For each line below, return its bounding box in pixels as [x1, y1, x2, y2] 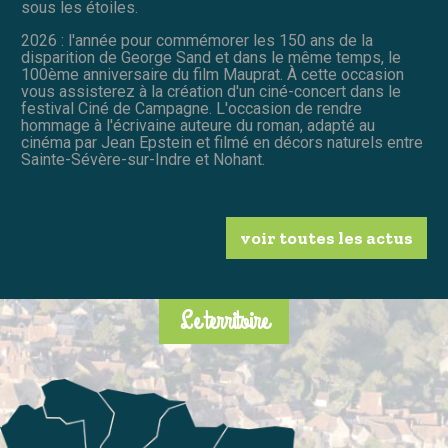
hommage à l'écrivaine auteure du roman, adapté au [21, 116, 375, 136]
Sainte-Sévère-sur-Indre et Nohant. [21, 150, 265, 170]
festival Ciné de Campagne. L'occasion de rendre [21, 99, 362, 119]
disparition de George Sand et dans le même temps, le [21, 48, 401, 68]
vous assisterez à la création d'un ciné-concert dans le [21, 82, 401, 102]
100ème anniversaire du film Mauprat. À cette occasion [21, 65, 404, 85]
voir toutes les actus [240, 227, 413, 250]
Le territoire [180, 305, 268, 339]
